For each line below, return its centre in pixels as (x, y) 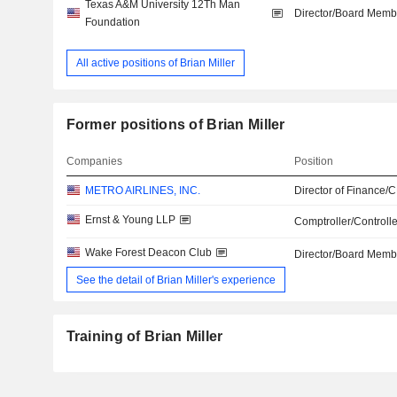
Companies (94, 162)
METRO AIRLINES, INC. (142, 191)
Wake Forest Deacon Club (148, 253)
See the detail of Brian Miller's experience (175, 280)
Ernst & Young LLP (130, 220)
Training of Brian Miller (144, 337)
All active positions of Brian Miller (155, 62)
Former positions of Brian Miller (175, 125)
